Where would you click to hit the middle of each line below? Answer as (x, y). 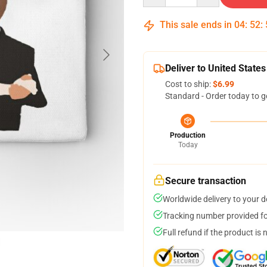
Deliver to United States (215, 68)
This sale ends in (196, 25)
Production (188, 135)
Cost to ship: (189, 84)
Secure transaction (206, 181)
